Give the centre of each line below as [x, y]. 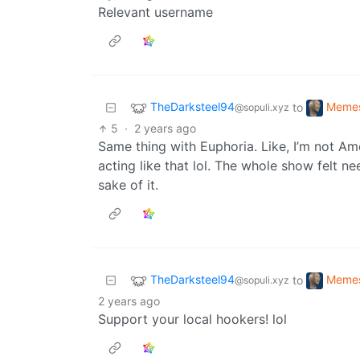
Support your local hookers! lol [192, 319]
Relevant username [155, 12]
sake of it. [128, 185]
